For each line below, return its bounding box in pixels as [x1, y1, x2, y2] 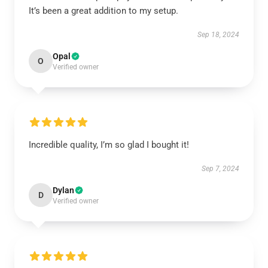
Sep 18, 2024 [197, 31, 239, 39]
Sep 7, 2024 [202, 165, 239, 173]
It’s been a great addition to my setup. [29, 5, 178, 17]
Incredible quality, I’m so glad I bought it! [29, 139, 189, 151]
